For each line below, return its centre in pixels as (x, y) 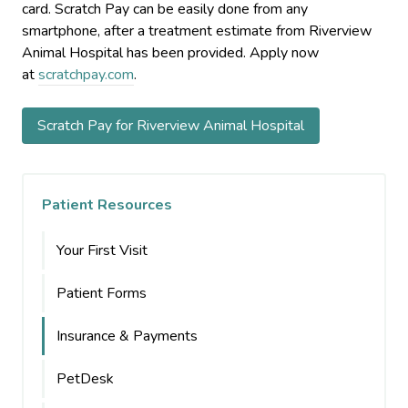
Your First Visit (102, 250)
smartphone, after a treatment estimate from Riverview (197, 31)
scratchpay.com (86, 75)
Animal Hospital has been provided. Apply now (170, 53)
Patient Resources (107, 205)
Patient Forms (102, 293)
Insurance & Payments (127, 336)
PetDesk (85, 379)
